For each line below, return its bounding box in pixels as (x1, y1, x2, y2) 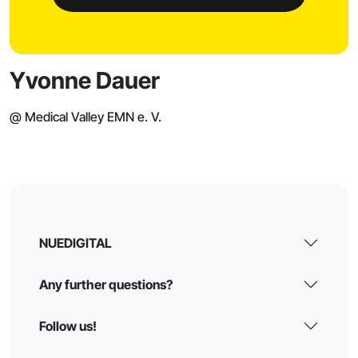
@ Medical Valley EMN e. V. (10, 109, 161, 125)
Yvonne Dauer (10, 66, 160, 94)
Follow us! (39, 317, 97, 334)
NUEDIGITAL (39, 234, 113, 251)
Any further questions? (39, 276, 173, 292)
